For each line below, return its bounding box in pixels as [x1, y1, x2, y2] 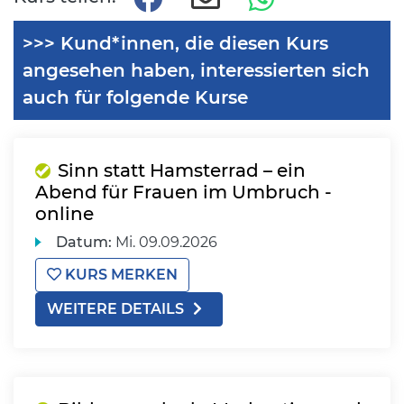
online [35, 203, 94, 225]
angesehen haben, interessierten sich [23, 60, 370, 81]
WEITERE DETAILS [47, 300, 184, 317]
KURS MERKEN [61, 266, 178, 283]
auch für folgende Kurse [23, 87, 248, 108]
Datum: [56, 234, 113, 251]
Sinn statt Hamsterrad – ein [58, 160, 306, 181]
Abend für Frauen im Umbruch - [35, 181, 332, 203]
